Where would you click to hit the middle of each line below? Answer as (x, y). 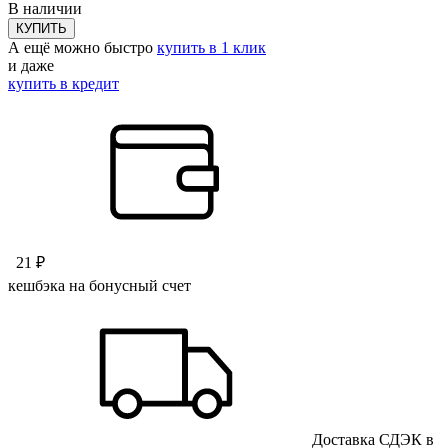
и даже (31, 65)
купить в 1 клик (211, 47)
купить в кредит (63, 83)
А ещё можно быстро (82, 47)
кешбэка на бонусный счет (99, 285)
